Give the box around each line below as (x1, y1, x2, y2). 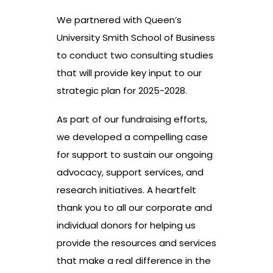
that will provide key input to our (57, 66, 202, 80)
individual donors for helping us (57, 219, 196, 232)
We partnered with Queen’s (57, 13, 182, 27)
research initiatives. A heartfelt (57, 183, 196, 197)
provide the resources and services (57, 236, 216, 250)
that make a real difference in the (57, 254, 211, 268)
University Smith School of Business (57, 31, 215, 44)
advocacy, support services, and (57, 166, 204, 179)
